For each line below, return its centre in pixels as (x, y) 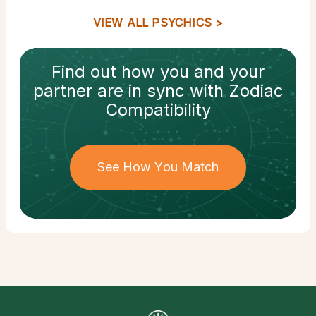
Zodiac (256, 91)
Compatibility (158, 110)
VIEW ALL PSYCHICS (152, 23)
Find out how (106, 72)
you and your (212, 72)
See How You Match (158, 167)
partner (62, 91)
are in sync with (160, 91)
